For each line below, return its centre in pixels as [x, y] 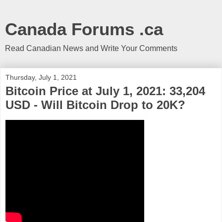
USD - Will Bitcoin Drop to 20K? [95, 105]
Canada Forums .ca [84, 29]
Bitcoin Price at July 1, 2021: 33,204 [105, 91]
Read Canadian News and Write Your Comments [91, 48]
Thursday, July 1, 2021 [41, 77]
